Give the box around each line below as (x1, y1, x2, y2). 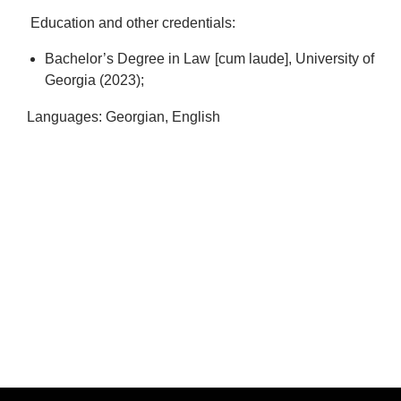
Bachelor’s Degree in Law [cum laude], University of (45, 51, 374, 67)
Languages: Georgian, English (27, 108, 220, 124)
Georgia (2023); (45, 73, 144, 89)
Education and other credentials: (27, 14, 235, 30)
